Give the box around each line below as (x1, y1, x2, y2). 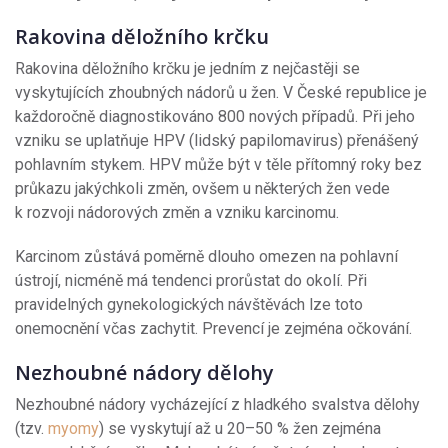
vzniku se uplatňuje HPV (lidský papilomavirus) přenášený (15, 130, 419, 150)
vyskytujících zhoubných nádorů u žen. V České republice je (15, 82, 427, 102)
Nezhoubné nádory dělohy (15, 358, 274, 386)
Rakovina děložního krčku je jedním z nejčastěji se (15, 58, 360, 78)
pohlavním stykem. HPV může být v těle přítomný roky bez (15, 154, 422, 174)
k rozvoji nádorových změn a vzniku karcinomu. (15, 202, 343, 222)
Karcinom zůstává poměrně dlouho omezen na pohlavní (15, 246, 398, 266)
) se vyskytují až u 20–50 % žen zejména (99, 418, 381, 438)
